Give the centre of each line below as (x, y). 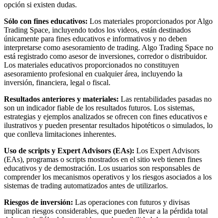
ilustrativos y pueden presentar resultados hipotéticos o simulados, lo (108, 125)
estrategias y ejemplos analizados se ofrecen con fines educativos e (106, 116)
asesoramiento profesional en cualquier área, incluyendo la (93, 73)
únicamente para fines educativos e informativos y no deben (95, 38)
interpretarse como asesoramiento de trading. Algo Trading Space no (109, 47)
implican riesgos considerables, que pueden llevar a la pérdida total (106, 211)
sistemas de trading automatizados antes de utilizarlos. (86, 185)
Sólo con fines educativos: (46, 21)
